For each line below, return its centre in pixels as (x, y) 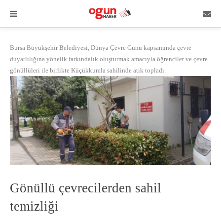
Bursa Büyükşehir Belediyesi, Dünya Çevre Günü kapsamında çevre (101, 48)
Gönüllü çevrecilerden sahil (86, 188)
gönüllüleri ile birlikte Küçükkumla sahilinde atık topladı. (88, 70)
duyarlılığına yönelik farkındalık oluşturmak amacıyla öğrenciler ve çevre (109, 59)
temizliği (34, 206)
